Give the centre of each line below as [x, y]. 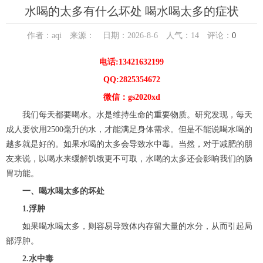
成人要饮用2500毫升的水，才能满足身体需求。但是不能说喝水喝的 [129, 130]
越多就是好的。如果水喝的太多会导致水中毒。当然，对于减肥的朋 [129, 144]
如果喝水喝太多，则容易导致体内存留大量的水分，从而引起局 [129, 227]
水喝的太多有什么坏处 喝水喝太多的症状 [131, 11]
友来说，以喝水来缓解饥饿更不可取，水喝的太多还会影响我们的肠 [129, 159]
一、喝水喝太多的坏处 [63, 191]
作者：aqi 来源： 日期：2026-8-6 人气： [109, 36]
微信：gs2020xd [131, 97]
